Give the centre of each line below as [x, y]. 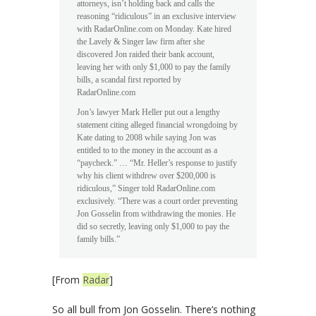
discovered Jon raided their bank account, [146, 54]
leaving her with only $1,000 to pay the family [154, 67]
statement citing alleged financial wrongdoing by [157, 125]
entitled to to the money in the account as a [147, 150]
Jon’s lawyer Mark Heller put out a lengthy [148, 112]
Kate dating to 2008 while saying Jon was [147, 138]
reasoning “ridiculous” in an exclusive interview [157, 16]
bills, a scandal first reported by [129, 80]
